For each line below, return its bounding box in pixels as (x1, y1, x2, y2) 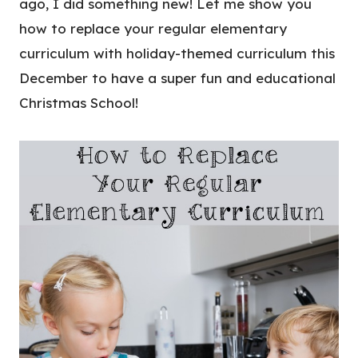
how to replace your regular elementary (19, 20, 287, 38)
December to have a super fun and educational (19, 70, 336, 87)
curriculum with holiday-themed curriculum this (19, 45, 335, 62)
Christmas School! (19, 94, 138, 112)
